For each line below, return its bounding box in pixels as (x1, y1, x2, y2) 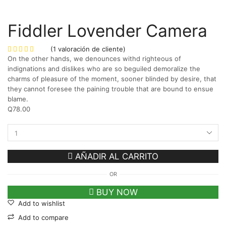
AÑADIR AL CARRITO (75, 151, 158, 162)
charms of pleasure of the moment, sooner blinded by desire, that (8, 74, 216, 83)
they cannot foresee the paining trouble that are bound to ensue (8, 84, 213, 93)
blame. (8, 94, 28, 103)
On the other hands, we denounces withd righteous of (8, 54, 181, 63)
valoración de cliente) (56, 44, 126, 53)
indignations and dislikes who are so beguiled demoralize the (8, 64, 200, 73)
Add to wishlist (18, 199, 65, 208)
